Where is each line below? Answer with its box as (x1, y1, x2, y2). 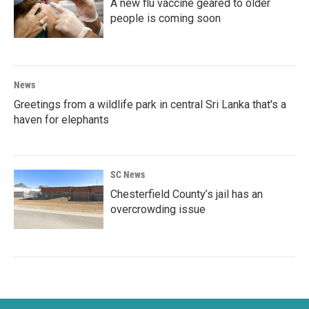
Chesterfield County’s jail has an (110, 188, 263, 201)
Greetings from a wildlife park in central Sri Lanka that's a (14, 98, 286, 111)
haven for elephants (14, 113, 109, 126)
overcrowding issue (110, 203, 206, 216)
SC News (110, 169, 145, 180)
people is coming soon (110, 12, 221, 25)
